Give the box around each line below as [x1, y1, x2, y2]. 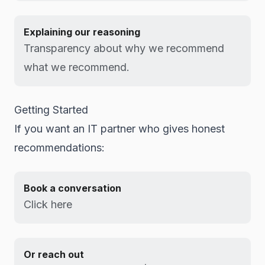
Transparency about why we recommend [24, 42, 224, 54]
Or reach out [24, 248, 84, 260]
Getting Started [14, 104, 88, 116]
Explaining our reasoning [24, 26, 140, 38]
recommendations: [14, 141, 105, 154]
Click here [24, 198, 72, 211]
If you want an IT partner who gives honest [14, 122, 225, 135]
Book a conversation [24, 182, 121, 194]
